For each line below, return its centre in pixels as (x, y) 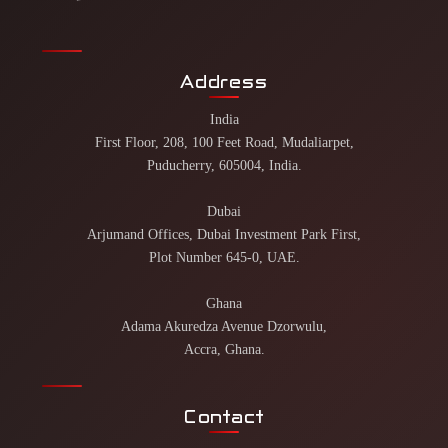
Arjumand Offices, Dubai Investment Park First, (224, 233)
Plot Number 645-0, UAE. (224, 256)
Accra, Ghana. (224, 348)
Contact (224, 416)
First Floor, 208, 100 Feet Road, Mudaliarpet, (224, 141)
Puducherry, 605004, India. (224, 164)
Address (224, 81)
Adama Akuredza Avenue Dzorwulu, (224, 325)
